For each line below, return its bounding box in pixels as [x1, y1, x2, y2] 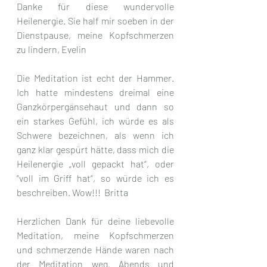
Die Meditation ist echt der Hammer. [17, 72, 174, 84]
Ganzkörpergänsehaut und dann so [17, 101, 174, 113]
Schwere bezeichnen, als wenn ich [17, 129, 174, 141]
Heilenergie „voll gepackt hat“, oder [17, 158, 174, 170]
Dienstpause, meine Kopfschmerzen [17, 29, 174, 41]
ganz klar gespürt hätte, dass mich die [17, 144, 174, 156]
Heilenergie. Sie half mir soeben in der [17, 15, 174, 27]
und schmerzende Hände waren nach [17, 244, 174, 256]
